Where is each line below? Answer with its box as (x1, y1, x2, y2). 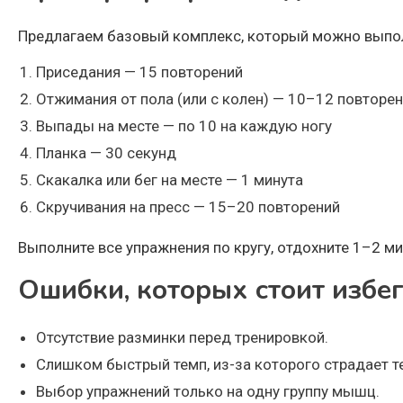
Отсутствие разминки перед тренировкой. (36, 328, 328, 347)
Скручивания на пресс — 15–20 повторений (36, 198, 340, 217)
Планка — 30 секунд (36, 144, 176, 163)
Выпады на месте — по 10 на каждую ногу (36, 117, 332, 136)
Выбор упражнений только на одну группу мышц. (36, 382, 380, 401)
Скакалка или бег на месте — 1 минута (36, 171, 303, 190)
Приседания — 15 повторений (36, 63, 243, 82)
